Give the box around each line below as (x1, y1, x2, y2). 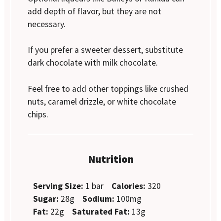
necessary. (28, 18, 66, 30)
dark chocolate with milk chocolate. (28, 57, 158, 69)
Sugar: (33, 193, 59, 205)
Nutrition (87, 152, 134, 166)
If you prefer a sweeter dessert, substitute (28, 44, 184, 56)
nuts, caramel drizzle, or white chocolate (28, 96, 177, 107)
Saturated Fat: (72, 206, 130, 218)
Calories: (111, 181, 146, 192)
